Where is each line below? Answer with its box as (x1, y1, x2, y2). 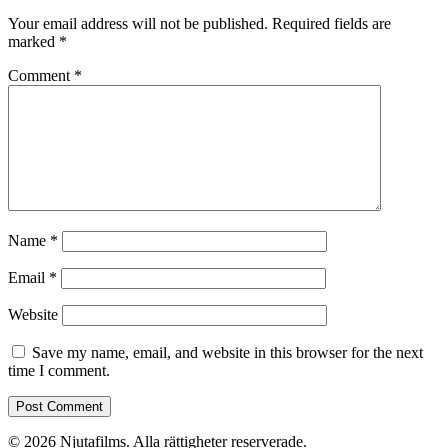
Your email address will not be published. (8, 14, 268, 32)
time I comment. (8, 361, 110, 379)
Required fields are (272, 14, 391, 32)
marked (8, 32, 59, 50)
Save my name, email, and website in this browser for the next (32, 343, 423, 361)
